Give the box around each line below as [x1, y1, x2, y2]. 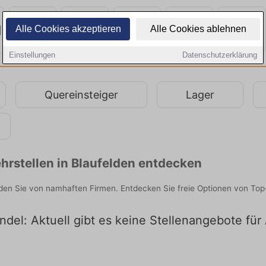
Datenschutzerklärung [182, 50, 257, 59]
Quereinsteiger [45, 88, 118, 101]
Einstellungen [9, 50, 55, 59]
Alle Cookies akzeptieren [15, 24, 121, 34]
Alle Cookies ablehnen [150, 24, 246, 34]
